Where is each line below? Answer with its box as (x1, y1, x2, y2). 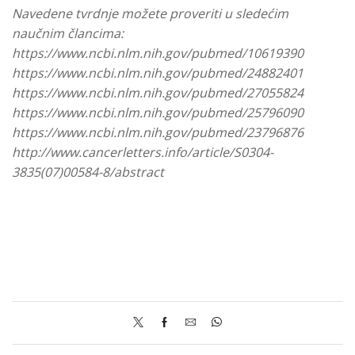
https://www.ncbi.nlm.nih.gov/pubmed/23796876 (12, 124, 303, 142)
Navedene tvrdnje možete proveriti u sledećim (12, 5, 288, 23)
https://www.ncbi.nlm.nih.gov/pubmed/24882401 (12, 64, 303, 82)
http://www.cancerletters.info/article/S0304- (12, 143, 273, 162)
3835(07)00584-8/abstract (12, 163, 164, 181)
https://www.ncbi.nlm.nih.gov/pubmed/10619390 (12, 44, 303, 63)
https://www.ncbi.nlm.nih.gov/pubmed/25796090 (12, 104, 303, 122)
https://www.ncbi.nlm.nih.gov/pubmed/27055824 (12, 84, 303, 102)
